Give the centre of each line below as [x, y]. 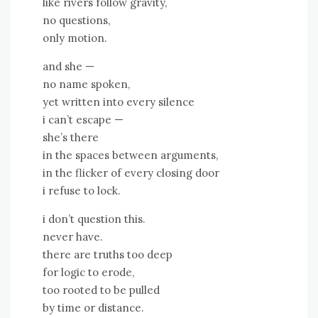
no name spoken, [86, 84]
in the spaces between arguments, [130, 155]
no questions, [76, 21]
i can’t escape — [83, 120]
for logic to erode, [88, 273]
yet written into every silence [119, 102]
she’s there [71, 138]
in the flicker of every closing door [131, 173]
